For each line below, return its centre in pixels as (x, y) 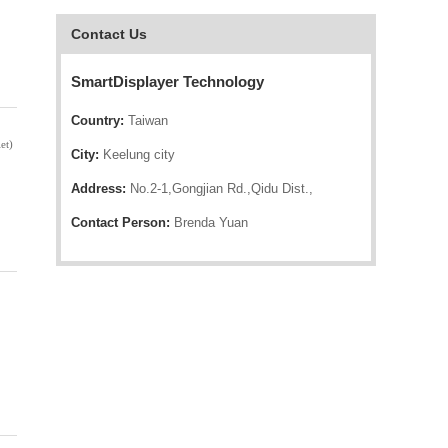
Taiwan (146, 120)
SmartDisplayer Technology (167, 81)
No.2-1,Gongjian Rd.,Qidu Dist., (219, 188)
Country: (97, 120)
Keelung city (137, 154)
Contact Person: (120, 222)
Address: (98, 188)
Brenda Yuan (209, 222)
